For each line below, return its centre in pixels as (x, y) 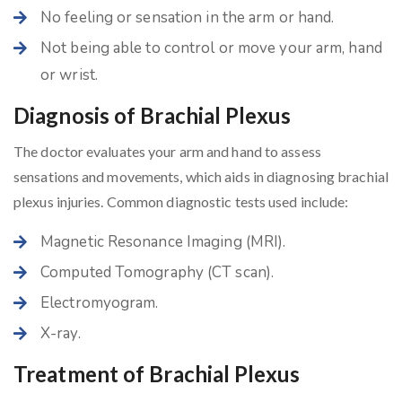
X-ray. (61, 333)
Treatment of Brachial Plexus (157, 373)
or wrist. (69, 74)
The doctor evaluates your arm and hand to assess (167, 151)
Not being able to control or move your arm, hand (211, 48)
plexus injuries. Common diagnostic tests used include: (181, 201)
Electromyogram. (100, 302)
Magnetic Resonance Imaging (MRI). (163, 241)
